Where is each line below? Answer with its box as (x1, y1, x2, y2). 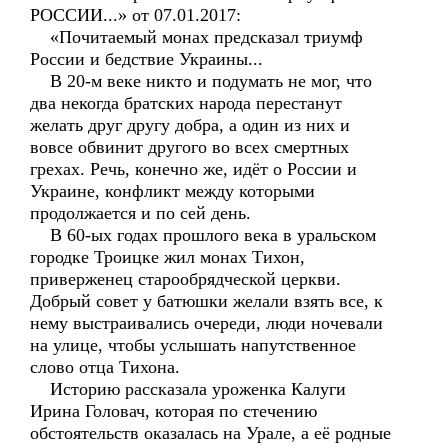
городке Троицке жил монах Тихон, (30, 247, 305, 267)
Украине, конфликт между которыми (30, 181, 315, 201)
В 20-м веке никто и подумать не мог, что (30, 71, 372, 91)
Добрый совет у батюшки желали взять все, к (30, 291, 383, 311)
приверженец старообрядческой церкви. (30, 269, 341, 289)
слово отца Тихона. (30, 357, 180, 377)
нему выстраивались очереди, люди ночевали (30, 313, 383, 333)
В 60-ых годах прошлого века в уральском (30, 225, 376, 245)
